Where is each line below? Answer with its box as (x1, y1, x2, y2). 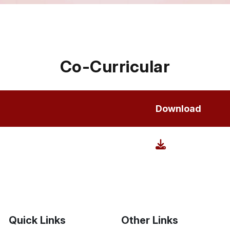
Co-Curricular (60, 56, 170, 76)
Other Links (121, 214, 178, 226)
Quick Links (9, 214, 66, 226)
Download (156, 103, 201, 114)
